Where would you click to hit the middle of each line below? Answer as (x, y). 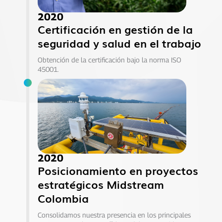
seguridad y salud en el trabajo (119, 43)
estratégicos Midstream (101, 184)
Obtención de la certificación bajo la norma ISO (109, 59)
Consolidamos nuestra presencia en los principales (114, 215)
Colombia (63, 198)
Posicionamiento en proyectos (118, 170)
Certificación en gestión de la (115, 29)
